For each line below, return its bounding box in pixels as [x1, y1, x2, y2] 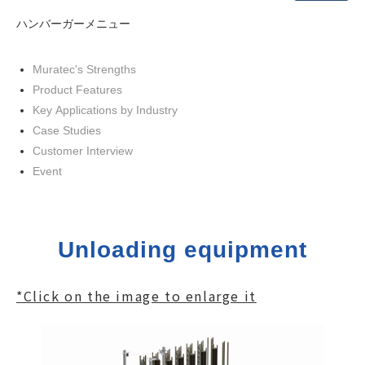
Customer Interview [33, 144, 133, 158]
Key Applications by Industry [33, 103, 178, 117]
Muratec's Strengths [33, 63, 136, 77]
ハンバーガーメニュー [16, 16, 130, 30]
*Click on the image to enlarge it [16, 286, 257, 306]
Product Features [33, 83, 122, 97]
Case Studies [33, 124, 101, 138]
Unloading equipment [58, 237, 307, 263]
